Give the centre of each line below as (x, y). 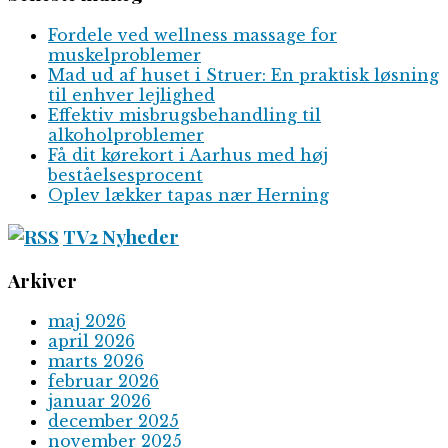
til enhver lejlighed (131, 95)
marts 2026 (96, 361)
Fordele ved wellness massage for (192, 35)
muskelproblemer (124, 55)
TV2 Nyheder (121, 236)
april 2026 (91, 341)
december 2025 (113, 421)
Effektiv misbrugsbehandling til (184, 115)
